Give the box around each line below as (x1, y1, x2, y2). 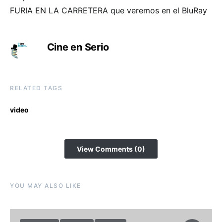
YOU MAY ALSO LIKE (10, 181, 81, 189)
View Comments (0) (77, 144, 145, 153)
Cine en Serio (47, 41, 109, 53)
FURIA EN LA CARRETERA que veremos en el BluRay (10, 5, 207, 15)
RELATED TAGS (10, 84, 62, 92)
